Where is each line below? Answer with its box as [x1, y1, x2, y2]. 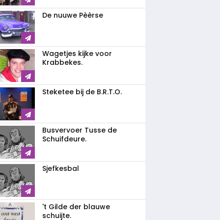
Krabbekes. [42, 57, 82, 67]
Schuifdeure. [42, 134, 86, 144]
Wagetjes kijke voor [42, 49, 112, 58]
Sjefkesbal [42, 164, 79, 173]
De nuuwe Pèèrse [42, 10, 103, 20]
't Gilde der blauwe [42, 202, 110, 212]
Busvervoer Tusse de [42, 125, 117, 135]
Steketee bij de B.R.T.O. [42, 87, 122, 97]
